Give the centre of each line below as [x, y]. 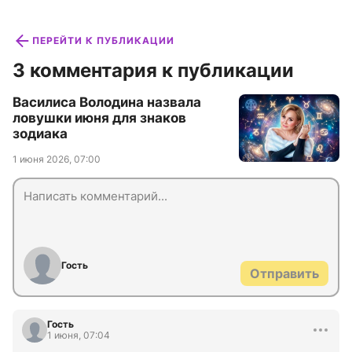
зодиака [40, 134]
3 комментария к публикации [153, 71]
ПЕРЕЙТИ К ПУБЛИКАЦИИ [103, 41]
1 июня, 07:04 [79, 335]
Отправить [284, 274]
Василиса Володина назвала [107, 103]
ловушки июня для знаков [99, 118]
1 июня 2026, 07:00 [57, 159]
